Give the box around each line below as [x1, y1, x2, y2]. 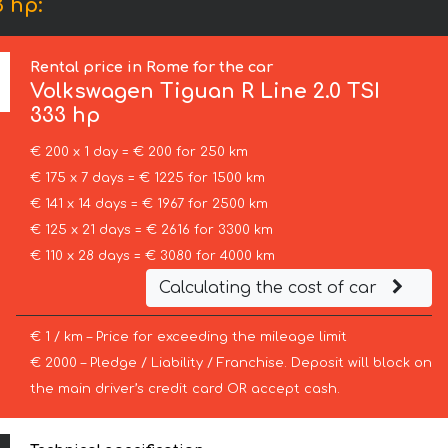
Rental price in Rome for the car [30, 59, 274, 76]
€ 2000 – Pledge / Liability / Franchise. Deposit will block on [29, 356, 432, 371]
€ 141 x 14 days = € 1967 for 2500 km [29, 197, 268, 212]
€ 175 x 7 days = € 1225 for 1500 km [29, 171, 265, 186]
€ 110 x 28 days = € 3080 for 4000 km [29, 249, 275, 264]
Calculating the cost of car [158, 279, 382, 298]
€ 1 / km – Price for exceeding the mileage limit [29, 330, 347, 345]
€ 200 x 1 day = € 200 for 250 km [29, 145, 248, 160]
